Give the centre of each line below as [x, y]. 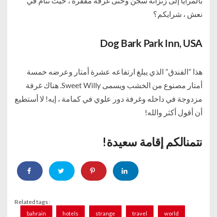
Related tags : [32, 202]
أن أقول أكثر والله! [174, 112]
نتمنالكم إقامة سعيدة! [152, 142]
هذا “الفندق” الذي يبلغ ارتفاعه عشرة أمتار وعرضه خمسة [115, 71]
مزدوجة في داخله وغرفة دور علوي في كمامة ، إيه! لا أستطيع [108, 98]
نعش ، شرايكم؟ [178, 14]
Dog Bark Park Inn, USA [151, 43]
